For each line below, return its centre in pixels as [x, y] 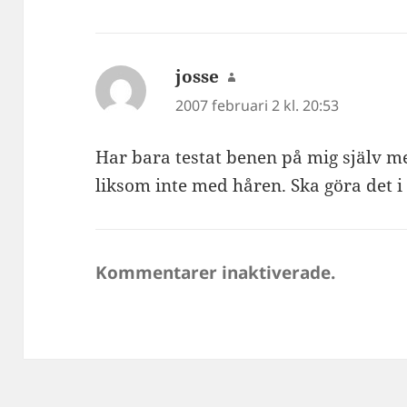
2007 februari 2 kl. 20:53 [258, 106]
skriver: [266, 77]
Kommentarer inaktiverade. [216, 272]
